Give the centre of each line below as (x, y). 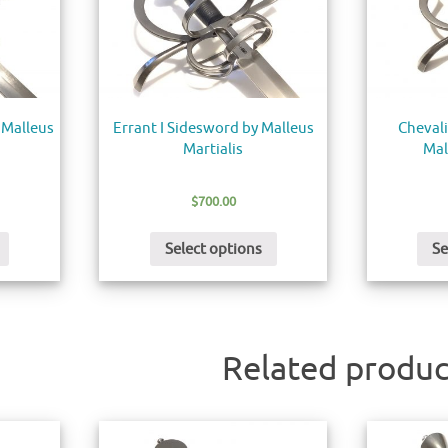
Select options (213, 249)
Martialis (213, 149)
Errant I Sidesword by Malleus (213, 128)
